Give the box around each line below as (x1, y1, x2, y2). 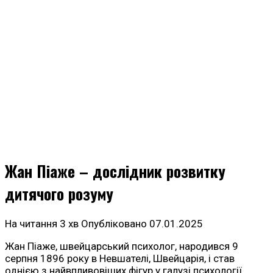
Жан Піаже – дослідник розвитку (5, 160, 225, 183)
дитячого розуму (5, 182, 113, 205)
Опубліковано (81, 218, 147, 230)
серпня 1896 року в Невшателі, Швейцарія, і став (5, 252, 235, 265)
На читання (5, 218, 57, 230)
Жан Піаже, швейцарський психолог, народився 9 (5, 240, 238, 253)
